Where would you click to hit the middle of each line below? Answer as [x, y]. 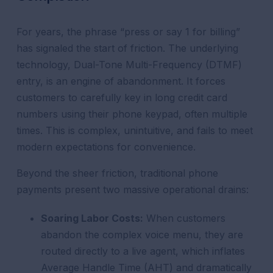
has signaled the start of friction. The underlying [128, 48]
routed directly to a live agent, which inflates [143, 251]
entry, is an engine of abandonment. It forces [121, 81]
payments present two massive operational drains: [133, 190]
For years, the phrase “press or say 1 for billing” [129, 32]
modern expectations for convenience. [106, 147]
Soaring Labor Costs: [92, 218]
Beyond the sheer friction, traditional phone [118, 173]
